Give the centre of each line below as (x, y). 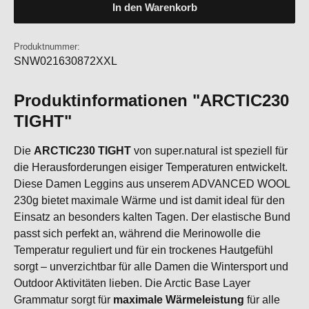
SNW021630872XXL (66, 61)
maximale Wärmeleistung (179, 300)
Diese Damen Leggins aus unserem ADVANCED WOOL (152, 184)
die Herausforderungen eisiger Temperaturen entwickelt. (151, 167)
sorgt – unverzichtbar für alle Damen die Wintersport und (151, 267)
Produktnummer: (47, 47)
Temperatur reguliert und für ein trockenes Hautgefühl (143, 250)
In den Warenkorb (154, 8)
